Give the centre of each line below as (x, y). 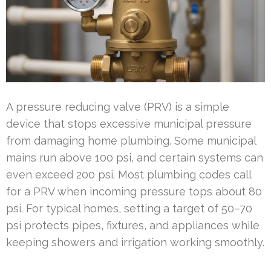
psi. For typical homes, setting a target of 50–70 (129, 208)
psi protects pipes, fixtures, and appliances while (133, 225)
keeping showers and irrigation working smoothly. (135, 242)
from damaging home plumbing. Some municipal (131, 140)
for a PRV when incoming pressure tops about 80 (134, 191)
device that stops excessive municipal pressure (129, 123)
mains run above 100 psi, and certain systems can (135, 157)
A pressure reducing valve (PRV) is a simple (118, 106)
